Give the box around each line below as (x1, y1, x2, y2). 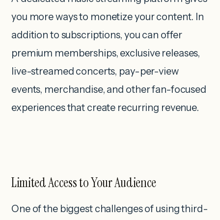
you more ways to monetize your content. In (11, 10, 204, 23)
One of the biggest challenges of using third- (11, 202, 208, 215)
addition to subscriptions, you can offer (11, 28, 183, 41)
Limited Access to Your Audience (11, 173, 156, 191)
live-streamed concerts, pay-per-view (11, 65, 179, 77)
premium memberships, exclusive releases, (11, 47, 200, 59)
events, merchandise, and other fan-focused (11, 83, 206, 95)
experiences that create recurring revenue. (11, 101, 199, 113)
